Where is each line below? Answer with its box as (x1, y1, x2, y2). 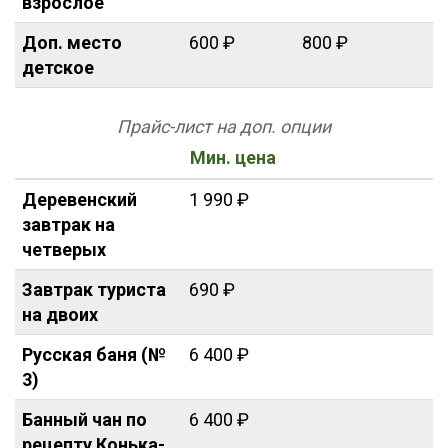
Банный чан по (22, 408, 147, 430)
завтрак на (22, 213, 115, 235)
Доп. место (22, 31, 122, 53)
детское (22, 56, 94, 78)
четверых (22, 238, 106, 260)
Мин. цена (190, 146, 276, 168)
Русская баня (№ (22, 343, 166, 365)
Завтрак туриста (22, 278, 166, 300)
